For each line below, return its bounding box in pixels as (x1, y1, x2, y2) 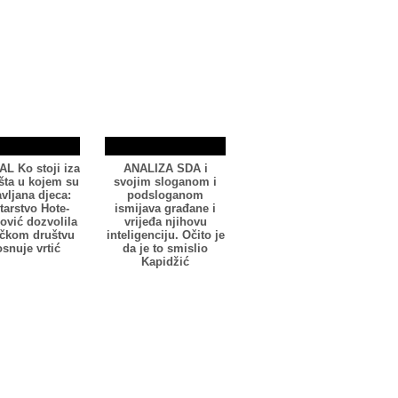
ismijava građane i (115, 202, 216, 215)
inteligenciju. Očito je (106, 228, 225, 242)
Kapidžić (141, 255, 189, 268)
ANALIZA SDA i (123, 162, 208, 175)
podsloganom (127, 188, 203, 202)
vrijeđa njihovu (123, 215, 207, 228)
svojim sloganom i (114, 175, 217, 188)
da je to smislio (123, 242, 208, 255)
